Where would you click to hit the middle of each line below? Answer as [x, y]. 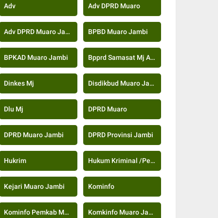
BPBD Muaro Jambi [118, 31]
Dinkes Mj [19, 83]
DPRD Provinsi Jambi [120, 135]
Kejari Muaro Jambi [34, 186]
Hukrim [15, 160]
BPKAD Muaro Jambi [36, 57]
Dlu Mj [14, 109]
